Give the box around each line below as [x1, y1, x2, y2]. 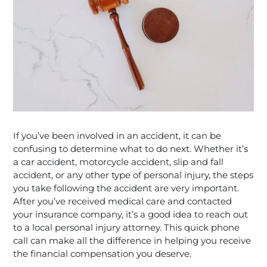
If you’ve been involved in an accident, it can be [13, 129, 222, 141]
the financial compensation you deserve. [13, 247, 192, 259]
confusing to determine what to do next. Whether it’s [13, 142, 249, 154]
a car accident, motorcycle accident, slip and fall [13, 156, 224, 167]
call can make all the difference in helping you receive [13, 234, 252, 246]
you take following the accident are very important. [13, 182, 240, 194]
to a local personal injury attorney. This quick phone [13, 221, 240, 233]
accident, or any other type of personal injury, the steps [13, 169, 254, 181]
